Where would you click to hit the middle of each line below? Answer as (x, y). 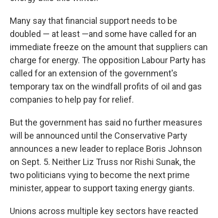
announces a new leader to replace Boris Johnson (106, 149)
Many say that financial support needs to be (93, 21)
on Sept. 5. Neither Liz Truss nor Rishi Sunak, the (103, 162)
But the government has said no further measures (106, 122)
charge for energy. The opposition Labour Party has (108, 60)
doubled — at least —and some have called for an (103, 34)
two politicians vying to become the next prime (100, 175)
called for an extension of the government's (94, 73)
